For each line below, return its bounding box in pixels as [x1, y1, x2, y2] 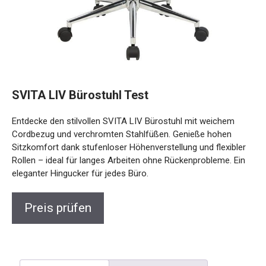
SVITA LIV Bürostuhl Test [12, 87, 148, 102]
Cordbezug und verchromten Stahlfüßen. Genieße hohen [12, 128, 232, 140]
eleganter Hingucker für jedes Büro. [12, 167, 148, 179]
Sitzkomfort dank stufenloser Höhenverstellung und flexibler [12, 141, 246, 153]
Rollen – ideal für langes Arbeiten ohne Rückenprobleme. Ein [12, 154, 245, 166]
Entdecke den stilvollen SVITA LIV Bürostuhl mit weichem [12, 115, 235, 126]
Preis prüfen [24, 200, 91, 215]
